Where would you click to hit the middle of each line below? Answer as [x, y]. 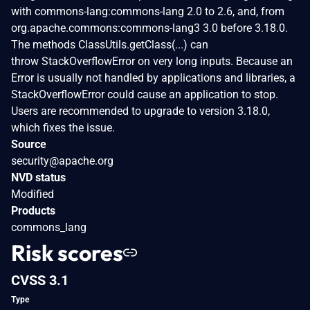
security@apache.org [62, 161]
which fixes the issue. [63, 127]
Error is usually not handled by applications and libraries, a [153, 77]
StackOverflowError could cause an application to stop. [145, 94]
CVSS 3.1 [40, 280]
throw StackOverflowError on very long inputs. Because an [152, 61]
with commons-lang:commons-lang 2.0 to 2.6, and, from [148, 11]
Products [33, 210]
